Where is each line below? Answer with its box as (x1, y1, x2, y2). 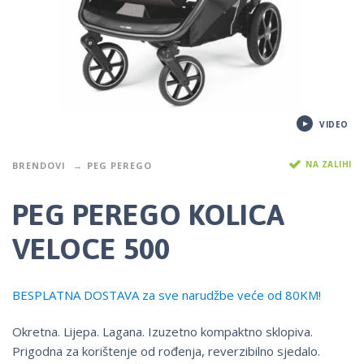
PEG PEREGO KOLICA (12, 197, 284, 232)
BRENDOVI (12, 158, 66, 171)
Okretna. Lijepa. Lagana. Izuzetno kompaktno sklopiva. (12, 323, 313, 340)
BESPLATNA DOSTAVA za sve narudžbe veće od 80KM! (12, 287, 321, 304)
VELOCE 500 (12, 232, 170, 266)
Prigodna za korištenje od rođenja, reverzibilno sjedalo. (12, 343, 320, 360)
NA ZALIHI (305, 158, 352, 170)
